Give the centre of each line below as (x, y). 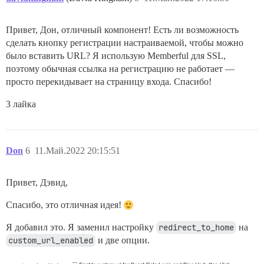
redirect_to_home (196, 228)
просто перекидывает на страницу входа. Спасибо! (109, 82)
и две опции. (123, 240)
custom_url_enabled (51, 241)
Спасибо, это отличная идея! (65, 205)
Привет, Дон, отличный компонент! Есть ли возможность (122, 30)
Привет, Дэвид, (37, 183)
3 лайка (21, 104)
